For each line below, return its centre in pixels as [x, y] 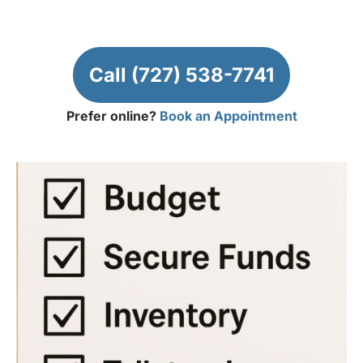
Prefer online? [113, 115]
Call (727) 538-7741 [181, 75]
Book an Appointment [228, 115]
